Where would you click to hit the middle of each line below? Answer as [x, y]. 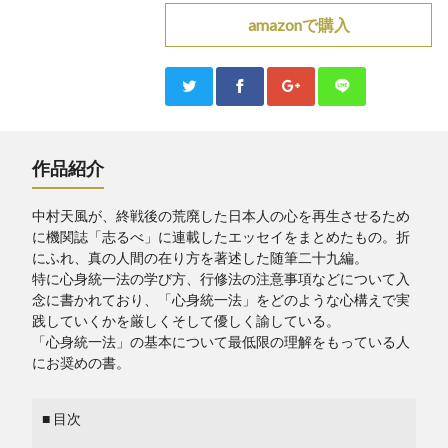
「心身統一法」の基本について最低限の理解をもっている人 [221, 341]
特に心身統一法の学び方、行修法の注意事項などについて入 [221, 278]
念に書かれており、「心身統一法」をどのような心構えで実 [221, 299]
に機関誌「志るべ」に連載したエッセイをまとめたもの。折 [221, 236]
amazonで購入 [298, 24]
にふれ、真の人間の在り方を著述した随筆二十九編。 [200, 257]
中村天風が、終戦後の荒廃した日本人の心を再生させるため [221, 215]
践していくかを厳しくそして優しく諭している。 [186, 320]
